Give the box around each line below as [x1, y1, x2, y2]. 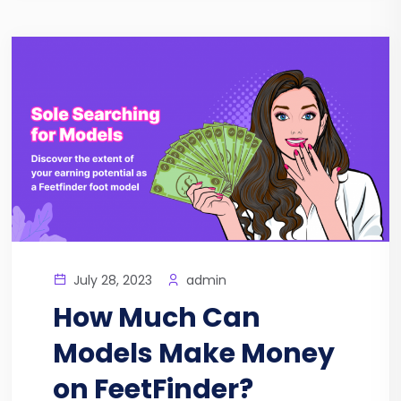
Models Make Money [53, 335, 335, 373]
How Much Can [53, 299, 260, 337]
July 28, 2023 [70, 271, 152, 290]
